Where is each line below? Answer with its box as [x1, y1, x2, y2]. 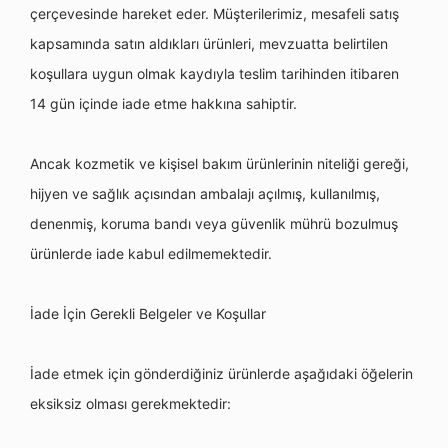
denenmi [30, 215, 86, 232]
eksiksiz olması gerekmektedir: [30, 395, 231, 412]
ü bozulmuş [323, 215, 398, 232]
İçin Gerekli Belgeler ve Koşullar [63, 305, 266, 322]
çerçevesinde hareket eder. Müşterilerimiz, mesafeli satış [30, 5, 399, 22]
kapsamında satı [30, 35, 137, 52]
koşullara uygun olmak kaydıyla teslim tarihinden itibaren [30, 65, 399, 82]
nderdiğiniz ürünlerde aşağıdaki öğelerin [151, 365, 413, 382]
